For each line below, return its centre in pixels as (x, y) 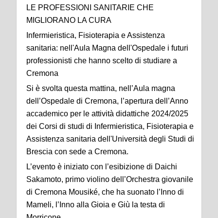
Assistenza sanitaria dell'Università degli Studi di (110, 139)
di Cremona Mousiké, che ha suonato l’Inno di (105, 192)
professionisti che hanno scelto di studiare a (102, 61)
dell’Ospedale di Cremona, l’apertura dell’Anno (107, 101)
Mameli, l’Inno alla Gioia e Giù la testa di (96, 205)
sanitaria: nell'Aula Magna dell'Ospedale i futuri (107, 48)
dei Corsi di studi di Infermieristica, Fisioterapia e (110, 127)
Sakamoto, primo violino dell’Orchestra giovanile (110, 180)
